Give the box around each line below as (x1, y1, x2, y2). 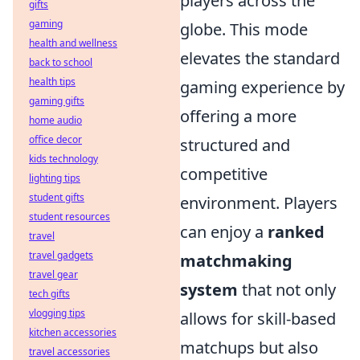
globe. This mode (180, 18, 308, 41)
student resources (29, 210, 110, 223)
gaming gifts (29, 94, 84, 108)
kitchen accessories (29, 325, 117, 339)
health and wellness (29, 36, 117, 50)
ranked (268, 221, 325, 243)
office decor (29, 133, 82, 146)
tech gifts (29, 287, 70, 301)
